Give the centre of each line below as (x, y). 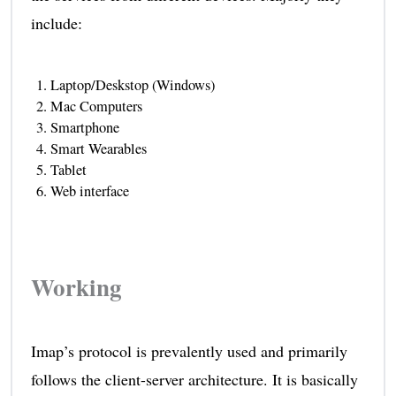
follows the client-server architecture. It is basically (194, 379)
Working (76, 286)
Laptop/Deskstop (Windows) (132, 84)
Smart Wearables (98, 148)
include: (56, 23)
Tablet (68, 169)
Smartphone (84, 127)
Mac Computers (96, 106)
